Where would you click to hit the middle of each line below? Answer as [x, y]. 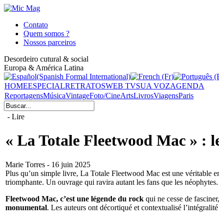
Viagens [166, 96]
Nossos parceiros [50, 42]
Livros [143, 96]
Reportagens [24, 96]
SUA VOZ [153, 86]
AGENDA [187, 86]
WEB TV [121, 86]
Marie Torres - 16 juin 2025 [48, 164]
